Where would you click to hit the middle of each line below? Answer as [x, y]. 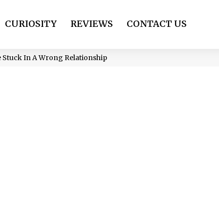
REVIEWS [92, 24]
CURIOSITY [31, 24]
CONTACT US [157, 24]
